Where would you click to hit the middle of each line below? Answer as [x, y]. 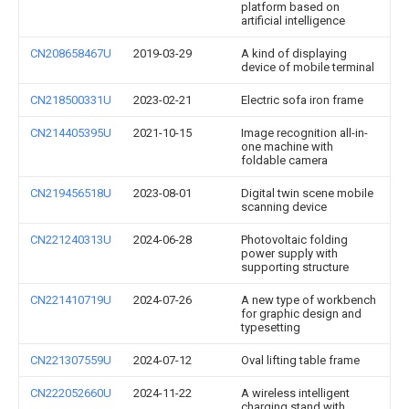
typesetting [271, 327]
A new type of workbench [309, 300]
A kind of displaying [294, 53]
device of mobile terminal [308, 67]
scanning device [284, 207]
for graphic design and [301, 314]
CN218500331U [71, 100]
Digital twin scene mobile [307, 193]
